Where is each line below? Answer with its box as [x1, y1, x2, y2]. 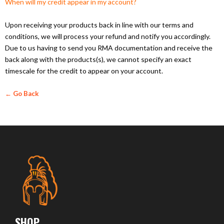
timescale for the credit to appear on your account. [5, 66, 164, 75]
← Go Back [5, 89, 39, 97]
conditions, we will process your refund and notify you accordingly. [5, 31, 210, 40]
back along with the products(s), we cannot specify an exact [5, 54, 191, 63]
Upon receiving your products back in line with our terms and [5, 20, 193, 29]
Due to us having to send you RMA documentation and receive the [5, 43, 212, 52]
